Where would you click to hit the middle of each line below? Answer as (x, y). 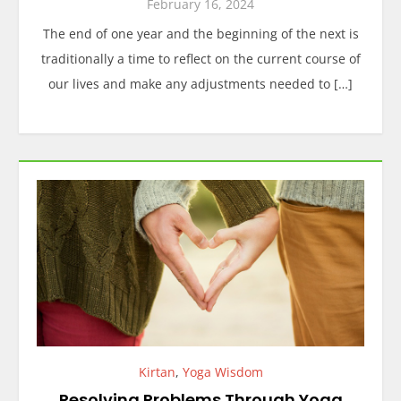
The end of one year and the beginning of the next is (200, 33)
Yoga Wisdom (222, 371)
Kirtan (157, 371)
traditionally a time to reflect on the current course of (200, 58)
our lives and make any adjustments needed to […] (200, 83)
